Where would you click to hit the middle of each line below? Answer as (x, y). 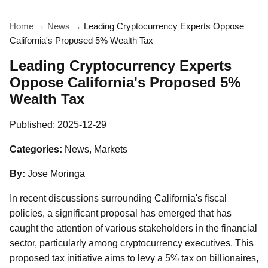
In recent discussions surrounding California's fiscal (118, 198)
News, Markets (96, 149)
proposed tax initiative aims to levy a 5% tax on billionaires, (134, 258)
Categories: (36, 149)
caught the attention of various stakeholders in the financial (133, 228)
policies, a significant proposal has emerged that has (121, 213)
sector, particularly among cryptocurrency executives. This (132, 243)
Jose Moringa (56, 174)
